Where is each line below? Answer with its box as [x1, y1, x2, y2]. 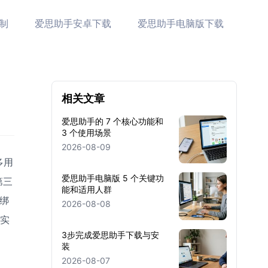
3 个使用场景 [62, 127, 111, 138]
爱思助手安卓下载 [35, 17, 111, 29]
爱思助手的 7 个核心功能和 [62, 116, 163, 126]
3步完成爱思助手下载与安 [62, 230, 159, 240]
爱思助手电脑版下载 [138, 17, 224, 29]
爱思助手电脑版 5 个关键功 [62, 173, 164, 183]
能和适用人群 [62, 184, 112, 194]
